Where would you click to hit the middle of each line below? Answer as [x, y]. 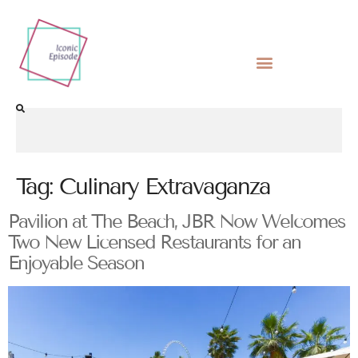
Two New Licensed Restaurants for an [154, 242]
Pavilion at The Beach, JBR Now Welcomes [177, 221]
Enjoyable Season [76, 263]
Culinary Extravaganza [165, 187]
